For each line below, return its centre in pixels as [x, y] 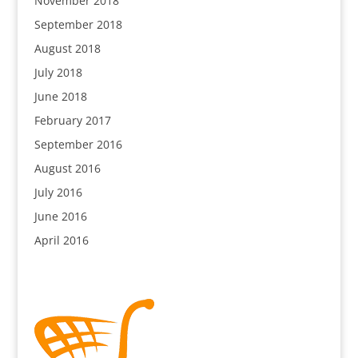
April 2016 [61, 240]
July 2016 [58, 192]
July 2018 [58, 72]
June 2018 [60, 96]
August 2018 [67, 48]
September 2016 [78, 144]
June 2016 [60, 216]
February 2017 [72, 120]
